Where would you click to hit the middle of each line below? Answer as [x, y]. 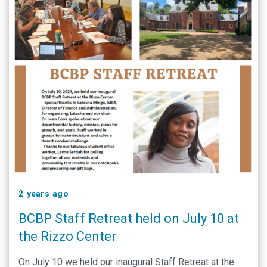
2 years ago [44, 194]
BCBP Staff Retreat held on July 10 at [129, 219]
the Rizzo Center [67, 237]
